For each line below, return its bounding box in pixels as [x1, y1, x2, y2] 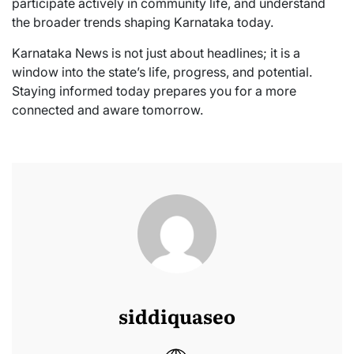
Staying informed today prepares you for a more [12, 83, 296, 100]
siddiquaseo [119, 302, 235, 330]
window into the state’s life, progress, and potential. [12, 64, 312, 81]
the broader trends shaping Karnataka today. [12, 14, 273, 31]
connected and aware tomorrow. [12, 102, 203, 119]
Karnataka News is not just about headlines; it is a [12, 45, 300, 62]
